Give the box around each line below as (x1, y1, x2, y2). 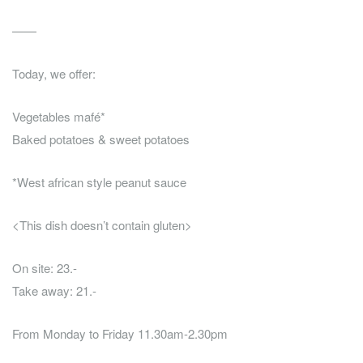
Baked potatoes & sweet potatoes (12, 130, 190, 148)
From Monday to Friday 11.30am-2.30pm (12, 325, 228, 343)
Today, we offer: (12, 65, 96, 83)
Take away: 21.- (12, 282, 96, 300)
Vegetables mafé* (12, 108, 105, 126)
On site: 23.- (12, 259, 77, 277)
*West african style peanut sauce (12, 173, 186, 191)
